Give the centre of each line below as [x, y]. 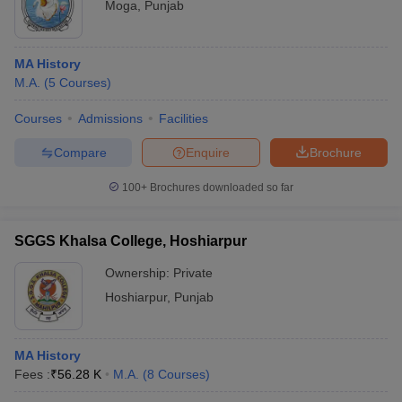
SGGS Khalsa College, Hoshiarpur [131, 241]
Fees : [32, 374]
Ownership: [139, 273]
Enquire [208, 152]
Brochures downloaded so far [220, 188]
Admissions [110, 118]
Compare [80, 152]
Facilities [184, 118]
